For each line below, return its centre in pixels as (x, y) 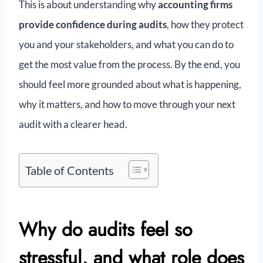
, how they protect (205, 25)
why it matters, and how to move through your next (127, 104)
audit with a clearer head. (73, 124)
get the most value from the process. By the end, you (129, 65)
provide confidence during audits (93, 25)
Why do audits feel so (105, 230)
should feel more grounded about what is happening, (130, 85)
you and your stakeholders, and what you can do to (126, 45)
